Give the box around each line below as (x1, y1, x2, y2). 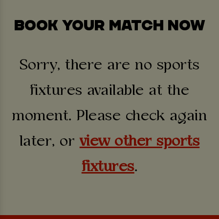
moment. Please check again (12, 108, 207, 125)
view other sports (79, 133, 200, 150)
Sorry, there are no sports (19, 57, 200, 74)
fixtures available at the (29, 83, 190, 99)
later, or (19, 133, 80, 150)
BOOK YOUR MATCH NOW (14, 17, 205, 34)
